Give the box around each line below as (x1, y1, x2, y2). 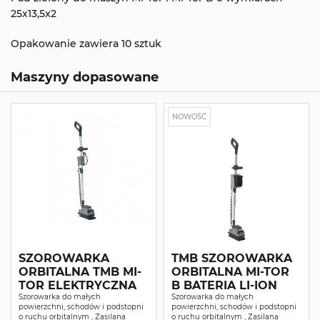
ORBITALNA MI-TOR (171, 265, 290, 279)
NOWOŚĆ (172, 112, 206, 122)
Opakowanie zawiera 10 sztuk (11, 37, 161, 51)
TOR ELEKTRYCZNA (19, 279, 136, 293)
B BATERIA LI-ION (184, 279, 277, 293)
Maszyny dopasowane (11, 69, 159, 85)
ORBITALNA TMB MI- (19, 265, 141, 279)
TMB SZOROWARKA (171, 251, 292, 266)
